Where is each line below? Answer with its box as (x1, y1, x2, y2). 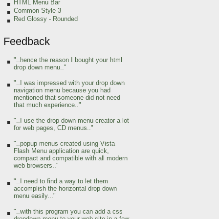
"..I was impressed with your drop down (14, 79, 125, 87)
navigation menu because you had (14, 87, 110, 94)
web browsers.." (14, 162, 59, 169)
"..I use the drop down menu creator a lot (14, 117, 129, 124)
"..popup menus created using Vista (14, 140, 115, 147)
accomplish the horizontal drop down (14, 185, 117, 192)
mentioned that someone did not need (14, 94, 120, 101)
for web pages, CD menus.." (14, 124, 93, 131)
